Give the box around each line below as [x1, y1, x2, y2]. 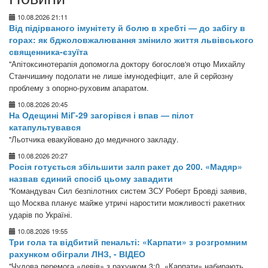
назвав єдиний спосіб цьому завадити [9, 172, 173, 184]
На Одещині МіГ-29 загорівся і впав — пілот [9, 109, 194, 121]
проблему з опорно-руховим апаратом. [9, 83, 149, 93]
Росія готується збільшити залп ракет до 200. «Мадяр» [9, 160, 242, 172]
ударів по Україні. [9, 209, 72, 220]
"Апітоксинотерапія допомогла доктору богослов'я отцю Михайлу [9, 59, 245, 69]
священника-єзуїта [9, 45, 88, 57]
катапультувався [9, 121, 81, 133]
